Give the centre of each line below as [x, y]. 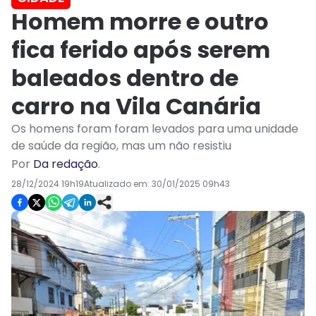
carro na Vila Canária [136, 107]
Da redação [66, 164]
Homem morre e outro [140, 22]
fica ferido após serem [141, 50]
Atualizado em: [118, 184]
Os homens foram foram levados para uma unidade [155, 129]
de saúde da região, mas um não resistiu [121, 146]
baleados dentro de [125, 78]
